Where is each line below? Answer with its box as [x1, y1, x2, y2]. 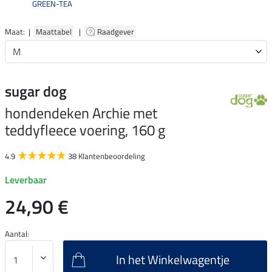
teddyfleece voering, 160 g [5, 118, 165, 141]
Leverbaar [5, 172, 47, 187]
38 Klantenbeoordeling [68, 149, 145, 162]
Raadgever [97, 25, 136, 38]
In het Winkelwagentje [116, 250, 229, 269]
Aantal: [5, 227, 29, 240]
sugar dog [5, 80, 67, 102]
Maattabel [34, 25, 73, 38]
